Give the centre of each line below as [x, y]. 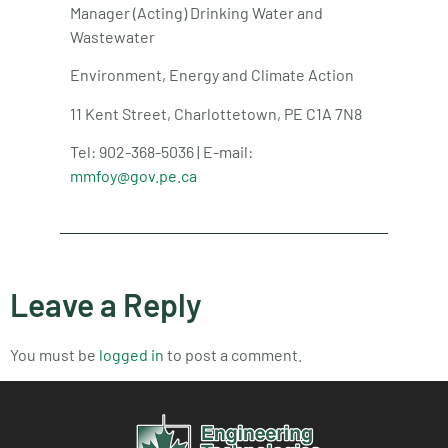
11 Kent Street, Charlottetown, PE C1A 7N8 [216, 113]
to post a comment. [233, 354]
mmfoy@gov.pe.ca [133, 176]
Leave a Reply [106, 303]
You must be [54, 354]
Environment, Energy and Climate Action [212, 75]
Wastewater [112, 37]
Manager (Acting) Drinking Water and [196, 13]
